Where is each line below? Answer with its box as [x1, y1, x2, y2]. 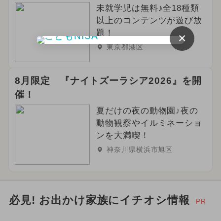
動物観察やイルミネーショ [96, 118, 203, 128]
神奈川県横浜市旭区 [106, 146, 173, 154]
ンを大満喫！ [96, 131, 149, 141]
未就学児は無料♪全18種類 [96, 3, 200, 13]
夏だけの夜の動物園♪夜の [96, 106, 199, 116]
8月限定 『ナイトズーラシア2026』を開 [14, 75, 202, 86]
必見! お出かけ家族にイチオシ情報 [8, 194, 190, 206]
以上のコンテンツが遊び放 [96, 16, 203, 26]
